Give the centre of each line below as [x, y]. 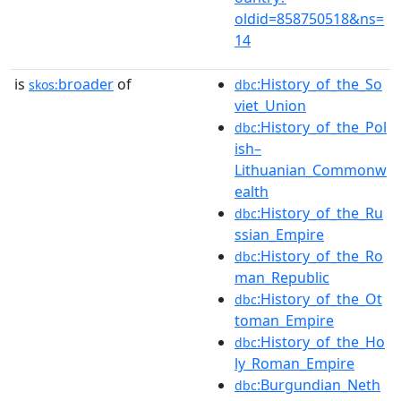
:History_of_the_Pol [322, 127]
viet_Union [270, 106]
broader [86, 84]
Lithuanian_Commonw [311, 170]
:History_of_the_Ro [320, 256]
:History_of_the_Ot [320, 299]
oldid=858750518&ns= [309, 19]
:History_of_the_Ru [320, 213]
